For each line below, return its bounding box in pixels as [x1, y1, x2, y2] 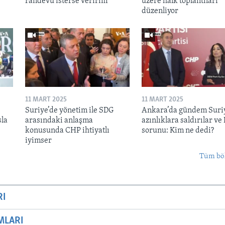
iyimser [25, 136, 52, 145]
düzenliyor [141, 7, 178, 15]
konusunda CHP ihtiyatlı [25, 126, 109, 135]
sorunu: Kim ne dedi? [141, 126, 214, 135]
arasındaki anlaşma [25, 116, 93, 125]
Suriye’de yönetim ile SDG [25, 106, 114, 115]
